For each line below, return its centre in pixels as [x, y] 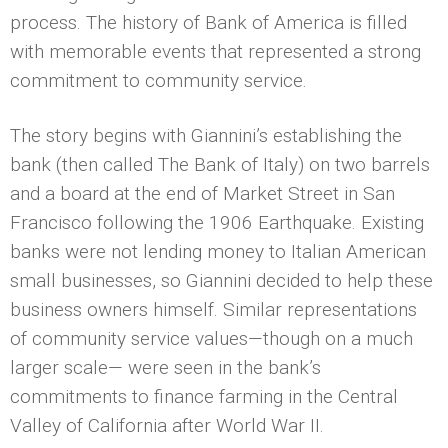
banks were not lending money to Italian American [218, 251]
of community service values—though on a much [211, 338]
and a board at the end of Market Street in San [202, 193]
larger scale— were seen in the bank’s [165, 367]
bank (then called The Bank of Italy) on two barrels [220, 164]
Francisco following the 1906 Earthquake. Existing [217, 222]
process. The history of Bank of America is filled [208, 22]
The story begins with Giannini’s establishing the [206, 135]
